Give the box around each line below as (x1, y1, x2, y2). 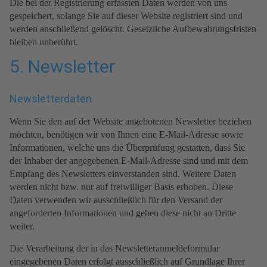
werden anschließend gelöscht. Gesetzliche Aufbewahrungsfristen (10, 24, 256, 35)
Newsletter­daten (10, 92, 92, 105)
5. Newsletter (10, 56, 115, 77)
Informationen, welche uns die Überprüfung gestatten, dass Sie (10, 142, 245, 153)
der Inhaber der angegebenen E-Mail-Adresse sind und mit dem (10, 156, 248, 166)
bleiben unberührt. (10, 37, 78, 48)
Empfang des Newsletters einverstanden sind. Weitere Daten (10, 169, 236, 179)
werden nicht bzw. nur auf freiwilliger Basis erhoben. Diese (10, 182, 233, 193)
